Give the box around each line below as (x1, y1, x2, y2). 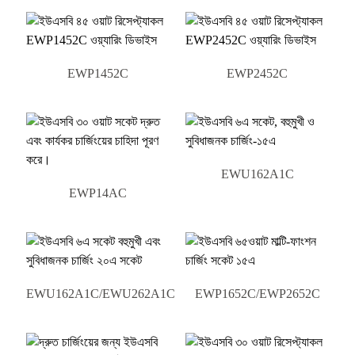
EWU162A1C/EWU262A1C (25, 287, 175, 300)
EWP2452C (227, 67, 288, 80)
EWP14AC (68, 186, 127, 200)
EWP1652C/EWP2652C (194, 287, 320, 300)
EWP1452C (67, 67, 128, 80)
